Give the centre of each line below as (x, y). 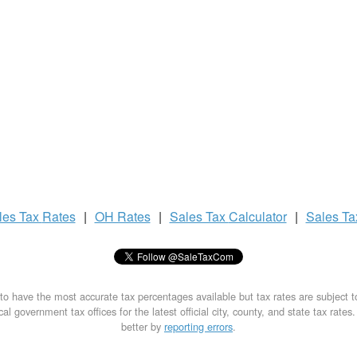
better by (143, 326)
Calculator (257, 216)
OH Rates (122, 216)
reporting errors (198, 326)
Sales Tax (199, 216)
